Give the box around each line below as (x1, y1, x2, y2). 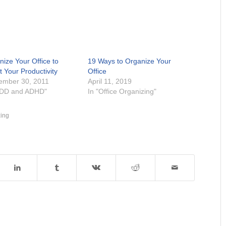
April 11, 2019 (88, 77, 132, 85)
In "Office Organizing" (88, 87, 157, 95)
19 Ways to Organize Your (88, 56, 172, 65)
